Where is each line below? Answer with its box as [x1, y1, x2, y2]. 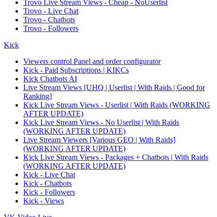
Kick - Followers [23, 188, 75, 196]
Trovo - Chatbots [23, 15, 75, 24]
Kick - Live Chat [23, 170, 75, 179]
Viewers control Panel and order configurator [23, 57, 161, 65]
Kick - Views [23, 197, 64, 205]
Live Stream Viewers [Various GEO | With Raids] [23, 136, 175, 144]
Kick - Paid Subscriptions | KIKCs [23, 66, 129, 74]
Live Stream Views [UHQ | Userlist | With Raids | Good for [23, 83, 205, 92]
